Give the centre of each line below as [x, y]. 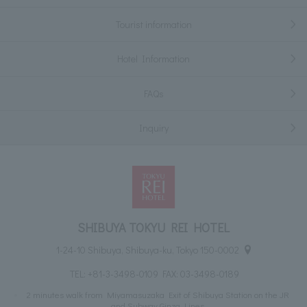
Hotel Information [153, 59]
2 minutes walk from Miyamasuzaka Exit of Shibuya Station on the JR [158, 295]
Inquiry [153, 127]
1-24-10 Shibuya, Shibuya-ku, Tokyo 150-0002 [148, 249]
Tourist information [153, 25]
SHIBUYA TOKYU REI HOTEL [153, 228]
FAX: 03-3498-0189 [198, 274]
